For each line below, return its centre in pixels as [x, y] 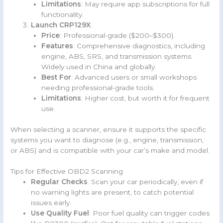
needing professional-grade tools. [98, 88]
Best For [56, 77]
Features [57, 46]
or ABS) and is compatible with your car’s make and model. [110, 150]
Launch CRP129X [61, 25]
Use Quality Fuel [60, 213]
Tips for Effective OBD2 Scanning [67, 171]
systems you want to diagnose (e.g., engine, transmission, [107, 140]
